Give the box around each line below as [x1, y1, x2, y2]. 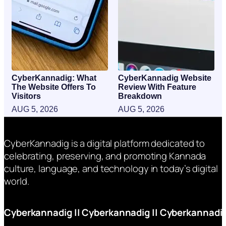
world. [4, 175, 29, 188]
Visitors [12, 91, 41, 100]
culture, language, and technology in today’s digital [4, 162, 218, 176]
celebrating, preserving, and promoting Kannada [4, 149, 206, 163]
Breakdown [118, 91, 162, 100]
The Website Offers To [12, 82, 96, 91]
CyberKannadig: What [12, 73, 96, 82]
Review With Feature [118, 82, 196, 91]
